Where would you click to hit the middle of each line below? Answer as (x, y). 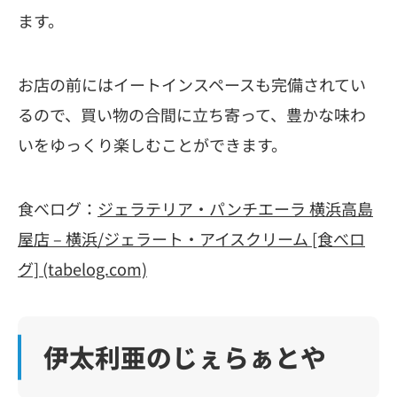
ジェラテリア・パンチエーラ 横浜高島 (235, 208)
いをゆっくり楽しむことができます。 (152, 144)
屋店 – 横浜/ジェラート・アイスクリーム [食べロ (191, 238)
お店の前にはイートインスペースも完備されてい (192, 84)
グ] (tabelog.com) (82, 268)
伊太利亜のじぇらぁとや (184, 357)
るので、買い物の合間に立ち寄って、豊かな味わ (192, 114)
